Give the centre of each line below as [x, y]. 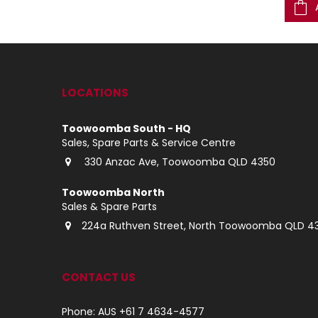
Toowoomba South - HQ [126, 128]
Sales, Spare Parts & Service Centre [149, 142]
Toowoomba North [114, 192]
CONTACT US [99, 277]
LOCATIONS [95, 92]
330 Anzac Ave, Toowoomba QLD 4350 [179, 161]
